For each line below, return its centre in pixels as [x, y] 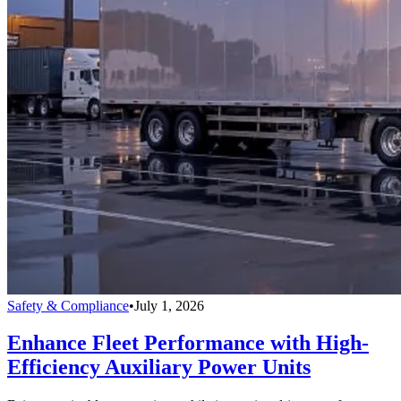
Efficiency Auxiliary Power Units [159, 367]
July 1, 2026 [169, 305]
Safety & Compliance [68, 305]
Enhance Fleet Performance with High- [188, 343]
